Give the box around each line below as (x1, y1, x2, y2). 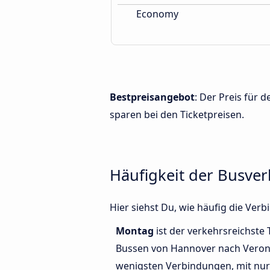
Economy (134, 7, 178, 20)
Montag (116, 224, 156, 238)
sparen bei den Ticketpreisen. (110, 108, 244, 121)
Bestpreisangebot (110, 90, 195, 104)
